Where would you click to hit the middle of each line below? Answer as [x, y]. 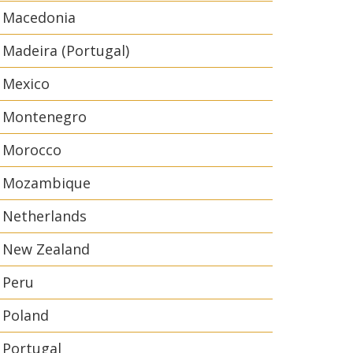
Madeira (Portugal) [66, 50]
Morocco [32, 150]
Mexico [26, 84]
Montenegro [45, 117]
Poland [26, 315]
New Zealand [46, 249]
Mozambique [46, 183]
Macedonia [39, 17]
